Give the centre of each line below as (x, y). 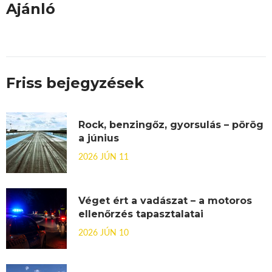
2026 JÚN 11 (104, 156)
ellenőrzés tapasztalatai (141, 214)
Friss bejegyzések (75, 83)
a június (99, 138)
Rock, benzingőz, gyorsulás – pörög (171, 124)
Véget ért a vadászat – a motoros (165, 200)
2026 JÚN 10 (104, 232)
